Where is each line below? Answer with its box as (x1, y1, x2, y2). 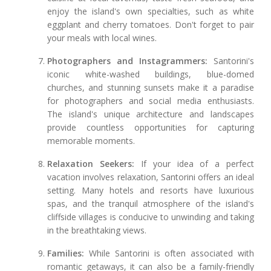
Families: (47, 247, 85, 260)
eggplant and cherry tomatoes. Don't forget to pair (47, 19, 254, 31)
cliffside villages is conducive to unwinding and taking (47, 211, 254, 223)
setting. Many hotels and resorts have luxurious (47, 184, 254, 197)
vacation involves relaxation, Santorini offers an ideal (47, 171, 254, 183)
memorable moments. (47, 135, 135, 147)
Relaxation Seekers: (47, 158, 135, 170)
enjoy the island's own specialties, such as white (47, 5, 254, 18)
